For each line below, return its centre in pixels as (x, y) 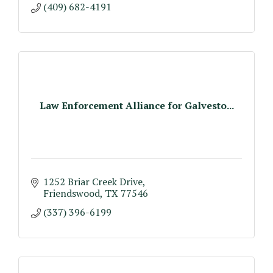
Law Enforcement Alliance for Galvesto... (136, 105)
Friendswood (72, 193)
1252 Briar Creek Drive (93, 182)
